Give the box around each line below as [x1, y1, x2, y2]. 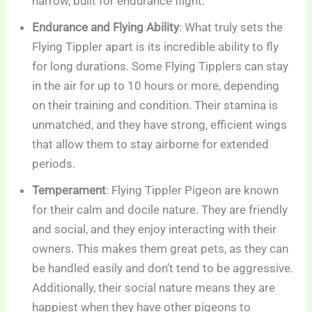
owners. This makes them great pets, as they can [32, 241, 289, 256]
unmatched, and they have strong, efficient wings [32, 117, 288, 132]
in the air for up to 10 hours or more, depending [32, 78, 280, 93]
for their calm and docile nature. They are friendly [32, 202, 288, 217]
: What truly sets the [179, 19, 283, 34]
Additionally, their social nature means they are [32, 280, 276, 295]
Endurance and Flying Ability [32, 19, 180, 34]
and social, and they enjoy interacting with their [32, 221, 277, 236]
